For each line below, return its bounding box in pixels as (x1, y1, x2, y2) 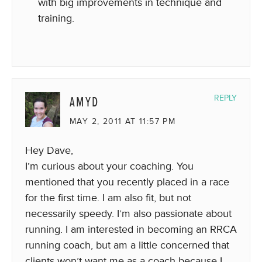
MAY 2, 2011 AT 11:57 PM (70, 116, 176, 126)
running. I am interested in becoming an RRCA (25, 223, 237, 236)
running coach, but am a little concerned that (25, 239, 229, 251)
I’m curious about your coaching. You (25, 160, 194, 173)
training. (38, 12, 74, 25)
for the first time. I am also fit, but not (25, 191, 191, 204)
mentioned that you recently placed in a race (25, 175, 229, 188)
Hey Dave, (25, 144, 73, 157)
